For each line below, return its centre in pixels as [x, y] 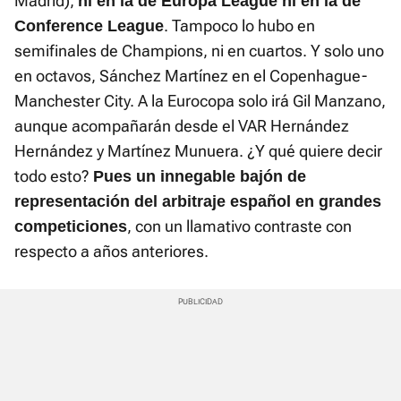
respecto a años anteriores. [111, 252]
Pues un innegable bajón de [200, 177]
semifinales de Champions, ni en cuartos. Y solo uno [199, 51]
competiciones [71, 227]
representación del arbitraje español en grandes [198, 202]
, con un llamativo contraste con [239, 226]
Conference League [89, 26]
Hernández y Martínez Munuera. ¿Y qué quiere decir [198, 151]
